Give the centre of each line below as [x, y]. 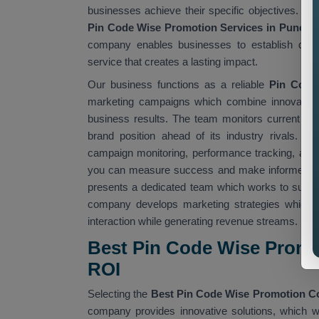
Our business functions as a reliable [178, 84]
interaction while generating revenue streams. [193, 221]
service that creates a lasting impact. [174, 61]
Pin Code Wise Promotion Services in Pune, [199, 27]
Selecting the [118, 293]
